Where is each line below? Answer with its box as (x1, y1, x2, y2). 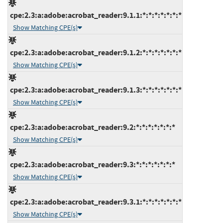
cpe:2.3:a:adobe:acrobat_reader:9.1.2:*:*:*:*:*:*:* (8, 47, 182, 58)
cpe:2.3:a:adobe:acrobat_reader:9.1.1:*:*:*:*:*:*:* (8, 9, 182, 20)
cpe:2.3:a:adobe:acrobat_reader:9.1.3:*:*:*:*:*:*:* (8, 84, 182, 95)
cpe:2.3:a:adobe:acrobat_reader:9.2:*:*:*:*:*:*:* (8, 121, 175, 132)
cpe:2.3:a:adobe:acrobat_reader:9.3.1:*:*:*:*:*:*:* (8, 196, 182, 207)
